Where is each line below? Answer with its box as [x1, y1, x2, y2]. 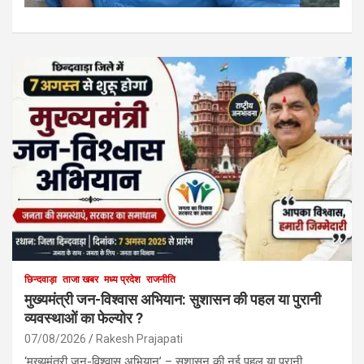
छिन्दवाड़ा [24, 273, 57, 285]
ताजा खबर [63, 273, 98, 285]
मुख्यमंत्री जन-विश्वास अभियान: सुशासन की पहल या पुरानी [24, 290, 321, 308]
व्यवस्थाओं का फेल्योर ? [24, 309, 143, 327]
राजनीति [146, 273, 175, 285]
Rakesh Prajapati [96, 331, 183, 345]
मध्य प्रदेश [104, 273, 141, 285]
